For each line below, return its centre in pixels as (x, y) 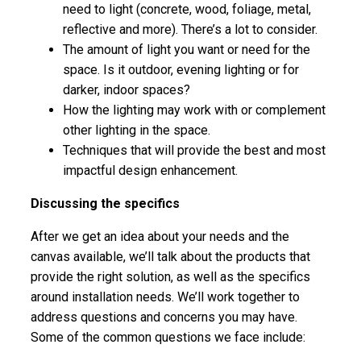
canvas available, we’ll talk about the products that (171, 256)
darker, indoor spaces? (127, 89)
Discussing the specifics (106, 203)
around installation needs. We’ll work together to (166, 297)
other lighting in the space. (137, 130)
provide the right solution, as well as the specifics (171, 276)
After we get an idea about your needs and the (160, 236)
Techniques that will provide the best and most (195, 150)
